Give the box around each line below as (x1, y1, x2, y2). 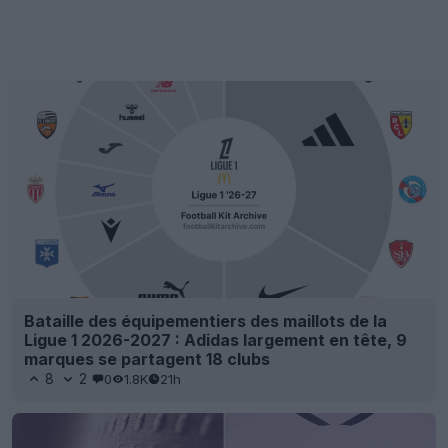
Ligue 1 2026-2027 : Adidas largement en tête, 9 (24, 330, 407, 351)
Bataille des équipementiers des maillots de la (24, 311, 387, 332)
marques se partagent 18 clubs (24, 349, 270, 370)
